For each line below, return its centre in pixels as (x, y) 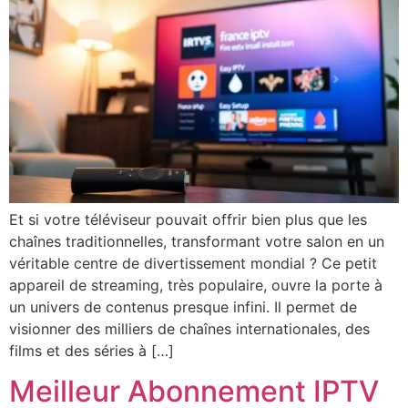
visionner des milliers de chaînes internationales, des (189, 328)
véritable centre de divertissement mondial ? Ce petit (193, 263)
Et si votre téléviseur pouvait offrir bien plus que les (188, 219)
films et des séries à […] (92, 350)
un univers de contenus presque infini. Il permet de (183, 306)
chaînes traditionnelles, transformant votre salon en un (197, 241)
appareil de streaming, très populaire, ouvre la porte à (196, 285)
